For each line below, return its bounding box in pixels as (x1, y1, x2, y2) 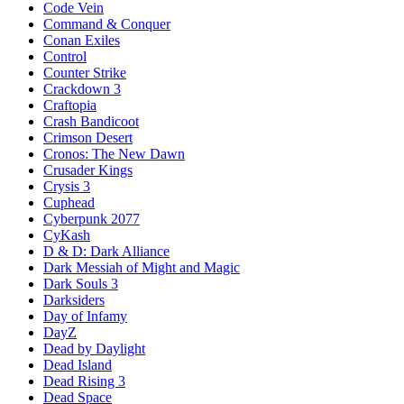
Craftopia (43, 97, 96, 113)
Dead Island (43, 357, 112, 372)
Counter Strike (43, 65, 126, 80)
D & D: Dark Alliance (43, 243, 170, 259)
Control (43, 49, 87, 64)
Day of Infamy (43, 308, 127, 324)
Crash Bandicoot (43, 114, 139, 129)
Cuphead (43, 195, 95, 210)
